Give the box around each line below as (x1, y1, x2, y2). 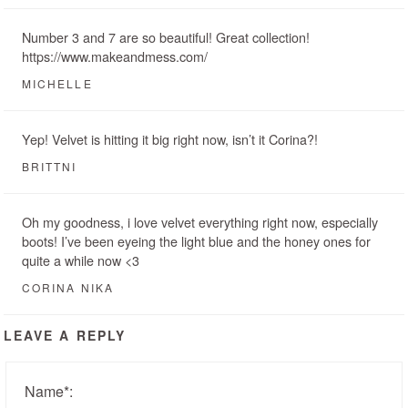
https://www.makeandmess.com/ (22, 46, 208, 66)
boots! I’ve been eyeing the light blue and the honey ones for (22, 230, 371, 250)
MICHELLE (22, 75, 93, 91)
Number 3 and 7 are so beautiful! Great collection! (22, 26, 310, 46)
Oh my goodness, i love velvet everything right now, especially (22, 211, 378, 231)
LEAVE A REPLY (4, 325, 127, 344)
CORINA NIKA (22, 279, 114, 295)
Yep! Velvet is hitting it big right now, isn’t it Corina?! (22, 128, 318, 148)
